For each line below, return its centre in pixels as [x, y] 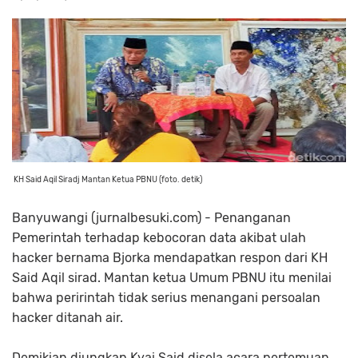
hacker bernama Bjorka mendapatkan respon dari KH [170, 258]
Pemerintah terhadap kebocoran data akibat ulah [159, 238]
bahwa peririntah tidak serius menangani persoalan [166, 298]
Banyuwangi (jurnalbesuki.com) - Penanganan [151, 218]
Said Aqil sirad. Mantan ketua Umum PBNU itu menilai [172, 278]
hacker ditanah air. [68, 318]
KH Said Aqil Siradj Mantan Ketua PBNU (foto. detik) [107, 180]
